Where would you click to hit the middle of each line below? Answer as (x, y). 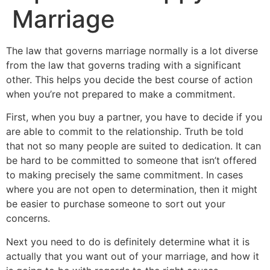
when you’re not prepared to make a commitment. (121, 94)
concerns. (28, 218)
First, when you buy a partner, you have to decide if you (134, 117)
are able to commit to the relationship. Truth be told (125, 132)
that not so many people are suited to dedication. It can (133, 146)
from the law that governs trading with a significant (124, 65)
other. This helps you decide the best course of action (129, 79)
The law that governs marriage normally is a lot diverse (132, 50)
